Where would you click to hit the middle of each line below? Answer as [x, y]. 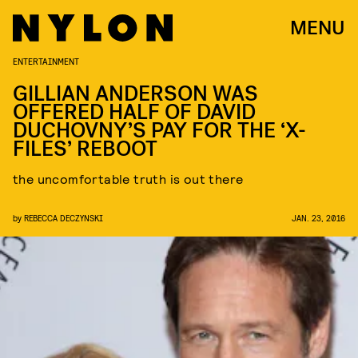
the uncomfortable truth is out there [128, 179]
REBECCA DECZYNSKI [64, 218]
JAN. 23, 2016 [318, 218]
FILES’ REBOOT [85, 149]
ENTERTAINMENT [46, 61]
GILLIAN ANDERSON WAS [135, 94]
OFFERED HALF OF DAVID [134, 112]
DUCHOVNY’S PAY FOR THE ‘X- [159, 131]
